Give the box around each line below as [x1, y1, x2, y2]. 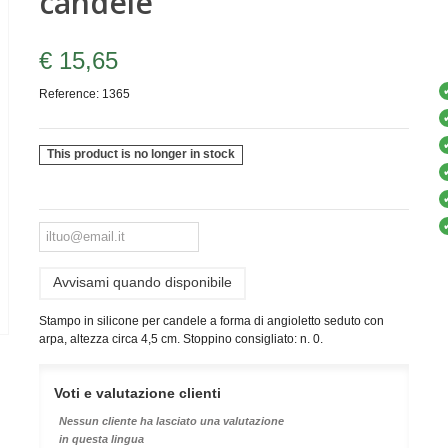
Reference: [38, 87, 99, 101]
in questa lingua [58, 432, 144, 445]
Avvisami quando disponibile [52, 273, 232, 290]
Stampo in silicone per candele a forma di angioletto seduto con [38, 313, 384, 328]
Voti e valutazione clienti [53, 384, 221, 401]
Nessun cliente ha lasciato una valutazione [58, 414, 284, 427]
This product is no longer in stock [47, 147, 236, 162]
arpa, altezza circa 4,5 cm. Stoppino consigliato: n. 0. [38, 331, 323, 346]
